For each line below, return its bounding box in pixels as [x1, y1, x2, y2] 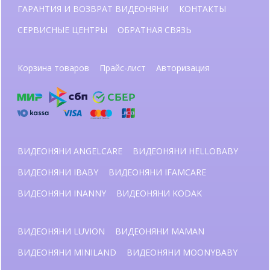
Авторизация [156, 61, 210, 74]
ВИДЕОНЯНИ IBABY [17, 166, 98, 178]
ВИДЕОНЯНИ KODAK [116, 187, 202, 199]
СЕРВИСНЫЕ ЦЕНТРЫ [17, 24, 107, 36]
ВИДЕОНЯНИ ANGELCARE [17, 145, 122, 157]
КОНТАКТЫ [179, 2, 226, 14]
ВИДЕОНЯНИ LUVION [17, 225, 105, 237]
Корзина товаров [17, 61, 89, 74]
